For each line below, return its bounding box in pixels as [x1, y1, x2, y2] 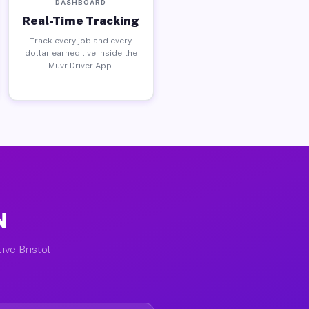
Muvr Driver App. [48, 60, 114, 70]
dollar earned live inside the [24, 48, 137, 58]
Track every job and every [30, 35, 132, 46]
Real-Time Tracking [22, 13, 140, 28]
